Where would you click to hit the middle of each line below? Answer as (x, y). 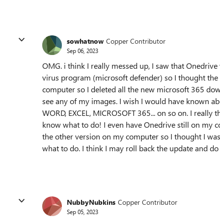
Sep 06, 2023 (82, 50)
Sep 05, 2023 (82, 211)
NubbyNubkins (91, 202)
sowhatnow (85, 41)
